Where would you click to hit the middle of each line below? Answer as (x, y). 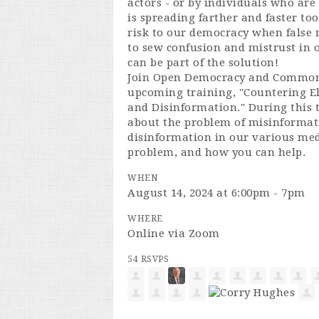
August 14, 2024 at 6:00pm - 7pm (216, 193)
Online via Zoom (174, 234)
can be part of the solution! (203, 63)
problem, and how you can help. (216, 152)
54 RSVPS (148, 259)
